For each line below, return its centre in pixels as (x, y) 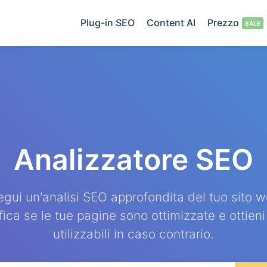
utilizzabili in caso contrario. (133, 234)
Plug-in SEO (108, 23)
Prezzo (223, 23)
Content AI (171, 23)
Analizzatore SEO (133, 159)
